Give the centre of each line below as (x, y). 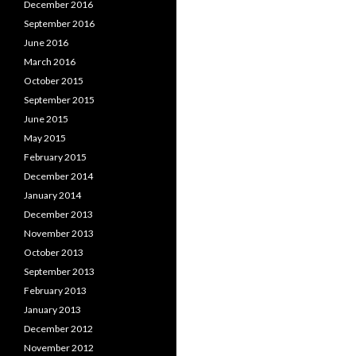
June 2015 (46, 119)
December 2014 (58, 176)
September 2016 (59, 23)
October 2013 (54, 252)
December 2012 (58, 329)
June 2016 (46, 43)
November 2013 (59, 233)
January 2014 (52, 195)
